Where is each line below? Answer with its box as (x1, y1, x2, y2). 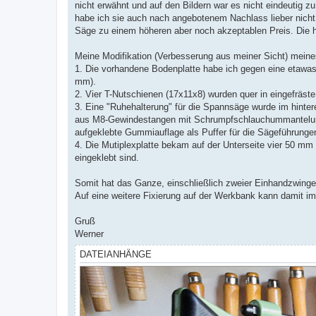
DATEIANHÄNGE (80, 248, 152, 260)
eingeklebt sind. (75, 152, 139, 163)
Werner (75, 228, 104, 239)
